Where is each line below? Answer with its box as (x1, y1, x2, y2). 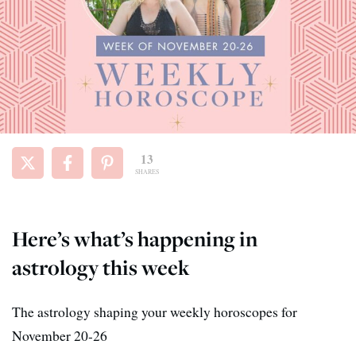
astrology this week (12, 253, 190, 281)
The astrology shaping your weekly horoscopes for (12, 301, 297, 321)
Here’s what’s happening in (12, 224, 257, 253)
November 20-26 (12, 325, 107, 345)
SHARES (135, 167, 159, 176)
